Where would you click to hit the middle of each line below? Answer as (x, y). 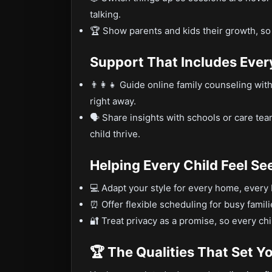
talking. (105, 14)
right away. (113, 101)
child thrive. (115, 134)
